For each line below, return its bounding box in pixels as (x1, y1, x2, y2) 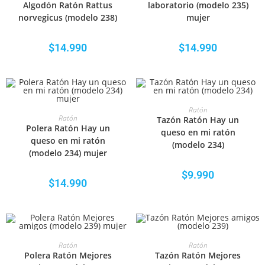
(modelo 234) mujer (28, 147, 107, 159)
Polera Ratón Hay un (25, 122, 110, 134)
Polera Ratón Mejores (24, 250, 112, 261)
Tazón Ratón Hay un (157, 114, 240, 125)
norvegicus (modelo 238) (18, 12, 118, 23)
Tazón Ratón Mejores (155, 250, 241, 261)
